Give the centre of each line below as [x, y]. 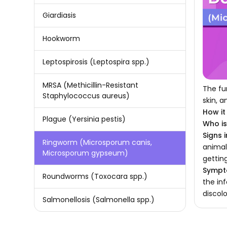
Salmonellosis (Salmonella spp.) [99, 199]
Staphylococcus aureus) [86, 96]
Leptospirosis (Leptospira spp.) [96, 62]
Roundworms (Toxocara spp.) [95, 176]
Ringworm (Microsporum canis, [98, 142]
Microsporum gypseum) [86, 153]
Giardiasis [60, 15]
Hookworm [62, 38]
